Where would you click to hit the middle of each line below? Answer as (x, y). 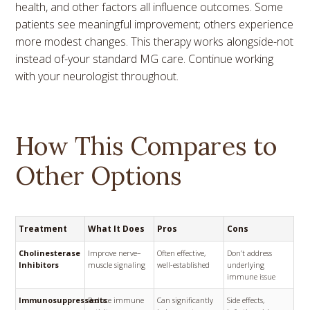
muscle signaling (117, 265)
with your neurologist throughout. (97, 76)
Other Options (99, 176)
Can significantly (185, 300)
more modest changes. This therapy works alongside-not (155, 42)
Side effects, (246, 300)
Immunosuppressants (63, 300)
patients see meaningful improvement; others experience (155, 25)
